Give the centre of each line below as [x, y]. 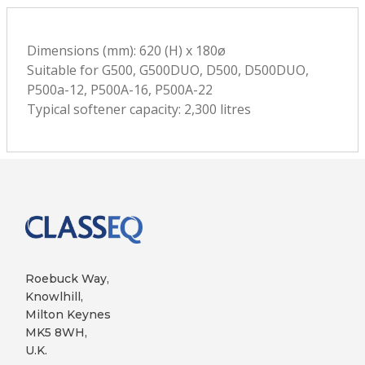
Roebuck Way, [67, 278]
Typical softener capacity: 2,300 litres [139, 109]
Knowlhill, [54, 296]
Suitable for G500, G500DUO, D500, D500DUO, [168, 70]
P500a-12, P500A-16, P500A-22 [120, 90]
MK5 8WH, [56, 332]
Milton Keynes [68, 314]
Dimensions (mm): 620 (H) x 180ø [126, 51]
